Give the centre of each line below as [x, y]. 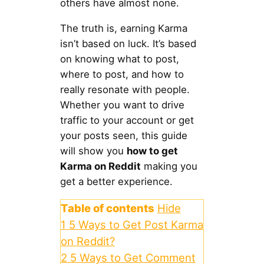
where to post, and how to [122, 75]
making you [169, 166]
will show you [93, 151]
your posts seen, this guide [123, 136]
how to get [152, 151]
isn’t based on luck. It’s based [128, 44]
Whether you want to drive [122, 105]
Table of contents [107, 208]
